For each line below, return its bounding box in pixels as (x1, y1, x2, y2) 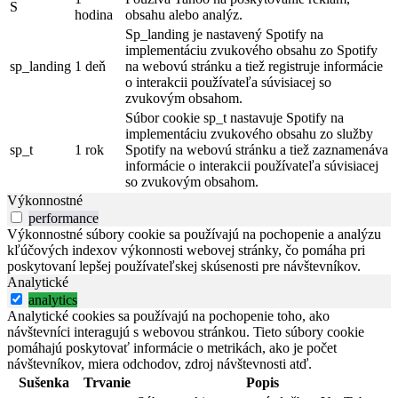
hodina (75, 7, 113, 23)
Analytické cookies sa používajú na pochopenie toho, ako (7, 308, 330, 324)
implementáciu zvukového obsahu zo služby (125, 126, 373, 142)
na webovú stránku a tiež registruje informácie (125, 59, 383, 75)
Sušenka (18, 375, 69, 391)
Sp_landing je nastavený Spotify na (125, 27, 323, 43)
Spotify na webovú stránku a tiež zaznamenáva (125, 142, 388, 158)
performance (28, 211, 99, 227)
